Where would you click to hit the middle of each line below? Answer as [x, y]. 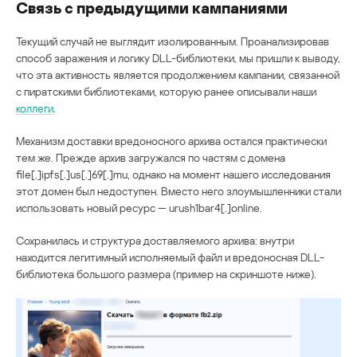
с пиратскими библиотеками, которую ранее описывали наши [166, 91]
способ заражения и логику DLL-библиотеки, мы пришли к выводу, [178, 57]
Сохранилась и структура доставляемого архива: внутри [155, 240]
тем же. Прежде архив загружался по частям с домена [151, 157]
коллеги [35, 108]
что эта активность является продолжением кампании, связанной [178, 74]
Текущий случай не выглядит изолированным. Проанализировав [173, 41]
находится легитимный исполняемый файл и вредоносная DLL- [170, 257]
